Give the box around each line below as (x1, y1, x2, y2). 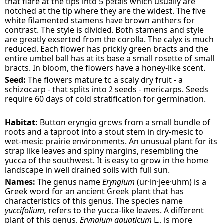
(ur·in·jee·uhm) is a (135, 176, 207, 187)
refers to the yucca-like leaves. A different (46, 205, 204, 216)
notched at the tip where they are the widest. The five (5, 5, 206, 16)
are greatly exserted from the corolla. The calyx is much (5, 34, 214, 45)
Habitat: (5, 117, 38, 128)
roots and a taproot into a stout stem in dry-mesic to (5, 126, 204, 137)
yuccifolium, (5, 205, 47, 216)
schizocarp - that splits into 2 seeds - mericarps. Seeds (5, 84, 209, 95)
